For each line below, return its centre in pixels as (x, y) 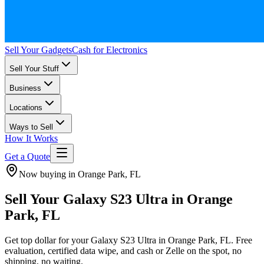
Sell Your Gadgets (38, 50)
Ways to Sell (31, 127)
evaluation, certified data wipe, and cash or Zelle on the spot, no (123, 250)
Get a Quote (27, 156)
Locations (26, 108)
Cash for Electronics (110, 50)
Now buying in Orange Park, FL (80, 174)
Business (25, 88)
